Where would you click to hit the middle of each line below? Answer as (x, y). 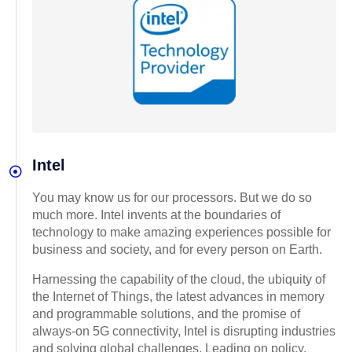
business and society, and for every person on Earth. (177, 250)
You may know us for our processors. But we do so (172, 198)
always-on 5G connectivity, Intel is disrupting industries (184, 332)
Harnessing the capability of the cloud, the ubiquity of (179, 280)
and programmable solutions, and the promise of (166, 314)
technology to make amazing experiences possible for (181, 233)
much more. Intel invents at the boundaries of (156, 215)
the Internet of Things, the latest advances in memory (178, 297)
